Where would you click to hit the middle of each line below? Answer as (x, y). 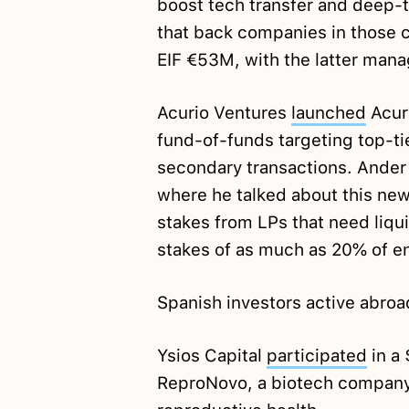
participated (316, 356)
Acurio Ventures (224, 113)
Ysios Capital (211, 356)
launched (328, 113)
